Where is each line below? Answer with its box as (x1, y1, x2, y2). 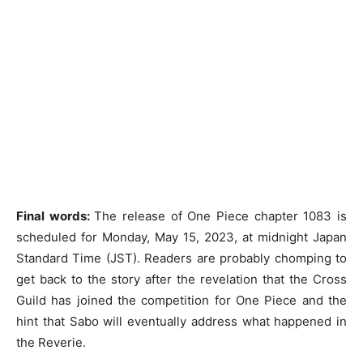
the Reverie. (16, 334, 86, 350)
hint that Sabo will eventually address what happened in (16, 313, 347, 329)
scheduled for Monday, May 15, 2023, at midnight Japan (16, 228, 347, 245)
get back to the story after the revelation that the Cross (16, 271, 347, 287)
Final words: (16, 207, 95, 224)
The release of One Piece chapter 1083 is (94, 207, 348, 224)
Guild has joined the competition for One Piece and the (16, 292, 347, 308)
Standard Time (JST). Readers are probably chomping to (16, 250, 347, 266)
